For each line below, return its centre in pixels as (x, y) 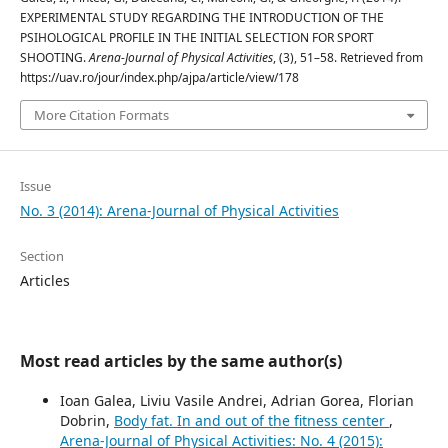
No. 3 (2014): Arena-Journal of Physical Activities (179, 210)
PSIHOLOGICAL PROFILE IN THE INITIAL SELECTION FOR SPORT (197, 37)
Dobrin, (87, 420)
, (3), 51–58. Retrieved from (348, 57)
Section (42, 256)
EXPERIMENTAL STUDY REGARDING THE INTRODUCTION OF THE (202, 17)
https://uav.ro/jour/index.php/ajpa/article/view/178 (159, 77)
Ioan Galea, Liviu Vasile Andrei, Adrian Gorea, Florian (237, 400)
